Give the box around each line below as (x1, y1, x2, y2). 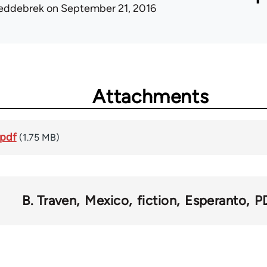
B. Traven (22, 193, 77, 209)
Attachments (92, 85, 209, 108)
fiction (136, 193, 177, 209)
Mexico (85, 193, 129, 209)
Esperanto (185, 193, 247, 209)
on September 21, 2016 (44, 2, 156, 15)
